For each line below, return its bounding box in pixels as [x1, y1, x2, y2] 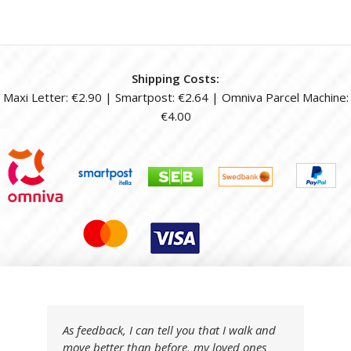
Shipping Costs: [132, 71, 219, 87]
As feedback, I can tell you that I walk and [63, 321, 276, 338]
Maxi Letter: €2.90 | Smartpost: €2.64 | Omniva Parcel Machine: [2, 89, 349, 106]
